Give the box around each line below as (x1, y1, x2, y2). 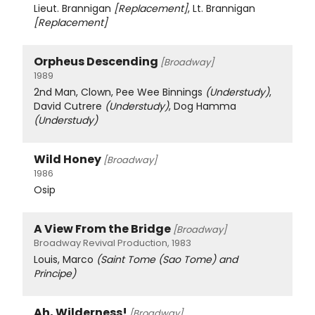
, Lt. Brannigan (188, 1, 255, 16)
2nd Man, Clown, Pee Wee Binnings (34, 85, 205, 100)
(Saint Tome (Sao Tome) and (96, 252, 238, 267)
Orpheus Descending (34, 53, 158, 70)
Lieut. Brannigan (34, 1, 114, 16)
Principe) (34, 266, 76, 281)
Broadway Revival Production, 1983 (34, 236, 191, 250)
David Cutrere (34, 99, 105, 114)
